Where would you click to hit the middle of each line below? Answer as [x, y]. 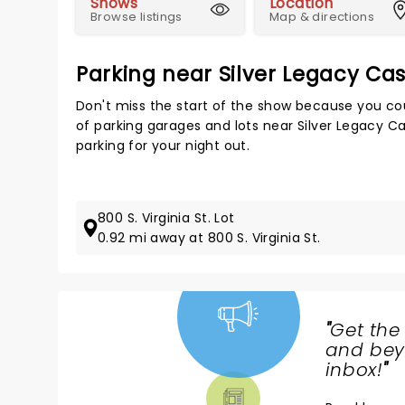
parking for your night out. [163, 146]
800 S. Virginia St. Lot [166, 218]
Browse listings [137, 17]
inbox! [354, 370]
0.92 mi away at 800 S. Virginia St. [209, 238]
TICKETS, [131, 372]
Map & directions [322, 17]
